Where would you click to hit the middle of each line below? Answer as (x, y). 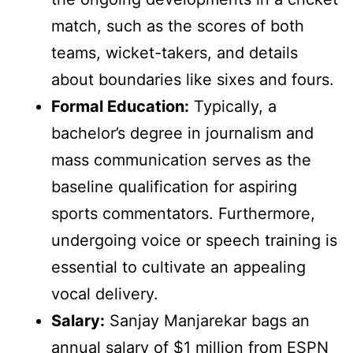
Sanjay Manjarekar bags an (207, 321)
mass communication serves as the (181, 160)
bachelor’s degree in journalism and (182, 134)
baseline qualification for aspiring (174, 187)
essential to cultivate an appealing (178, 268)
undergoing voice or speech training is (194, 241)
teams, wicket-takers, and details (175, 53)
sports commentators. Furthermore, (183, 214)
